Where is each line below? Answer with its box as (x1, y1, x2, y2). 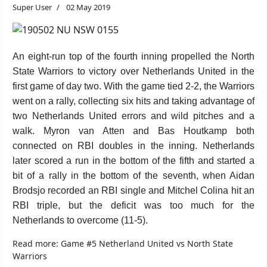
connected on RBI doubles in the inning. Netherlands (13, 141, 254, 151)
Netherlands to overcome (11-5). (13, 215, 148, 225)
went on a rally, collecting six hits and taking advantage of (13, 96, 254, 106)
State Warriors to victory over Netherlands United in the (13, 66, 254, 76)
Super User (13, 2, 52, 13)
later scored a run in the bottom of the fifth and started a (13, 156, 254, 166)
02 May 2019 (66, 2, 110, 13)
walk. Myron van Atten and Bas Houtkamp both (13, 126, 254, 136)
